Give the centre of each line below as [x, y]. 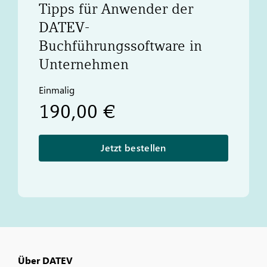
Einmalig [57, 90]
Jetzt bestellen [133, 148]
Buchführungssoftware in [120, 46]
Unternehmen [84, 65]
